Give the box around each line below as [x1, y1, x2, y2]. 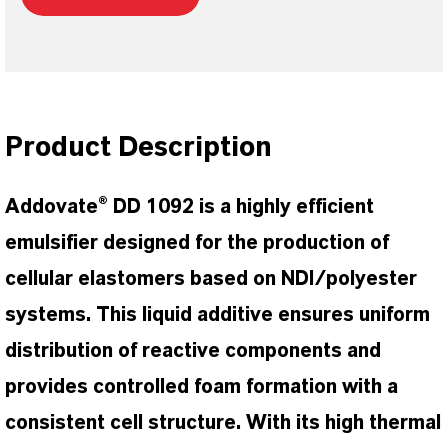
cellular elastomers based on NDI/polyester [5, 269, 417, 289]
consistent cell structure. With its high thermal [5, 413, 441, 433]
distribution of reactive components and [5, 341, 381, 361]
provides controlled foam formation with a [5, 377, 398, 397]
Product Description [5, 134, 272, 162]
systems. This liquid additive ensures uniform [5, 305, 430, 325]
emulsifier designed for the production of [5, 233, 389, 253]
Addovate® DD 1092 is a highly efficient [5, 197, 374, 217]
